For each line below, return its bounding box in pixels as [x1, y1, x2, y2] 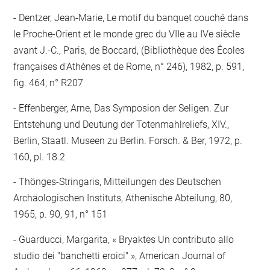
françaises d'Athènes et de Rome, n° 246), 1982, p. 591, [13, 61, 245, 72]
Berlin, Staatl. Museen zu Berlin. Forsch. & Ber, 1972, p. [13, 134, 243, 146]
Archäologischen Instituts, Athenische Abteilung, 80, [13, 192, 233, 204]
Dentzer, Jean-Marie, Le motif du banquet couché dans [16, 12, 249, 24]
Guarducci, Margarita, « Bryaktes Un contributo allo [16, 233, 234, 245]
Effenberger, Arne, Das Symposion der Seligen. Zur [16, 102, 229, 114]
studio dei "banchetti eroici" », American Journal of [13, 250, 226, 262]
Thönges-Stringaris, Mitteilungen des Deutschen [16, 176, 222, 187]
